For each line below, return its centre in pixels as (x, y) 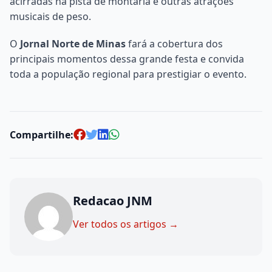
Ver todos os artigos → (126, 224)
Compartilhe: (42, 134)
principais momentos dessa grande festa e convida (127, 59)
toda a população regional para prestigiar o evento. (128, 74)
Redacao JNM (113, 200)
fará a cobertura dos (174, 43)
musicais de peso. (50, 16)
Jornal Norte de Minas (73, 43)
